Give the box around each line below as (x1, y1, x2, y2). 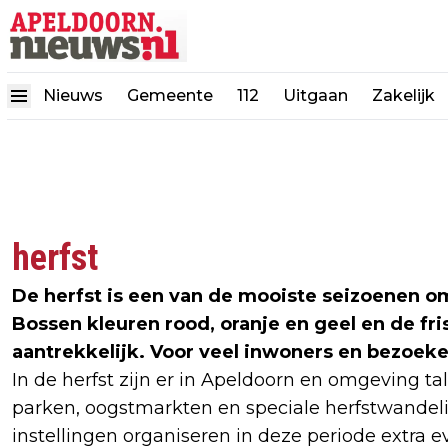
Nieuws (43, 86, 103, 105)
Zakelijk (372, 86, 435, 105)
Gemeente (127, 86, 213, 105)
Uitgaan (283, 86, 348, 105)
